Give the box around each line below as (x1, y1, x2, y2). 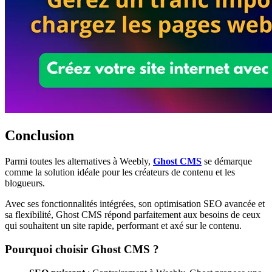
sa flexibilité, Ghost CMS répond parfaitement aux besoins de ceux (5, 209, 260, 220)
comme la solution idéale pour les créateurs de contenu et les (5, 167, 235, 178)
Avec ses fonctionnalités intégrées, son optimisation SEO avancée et (5, 199, 265, 209)
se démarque (202, 156, 252, 167)
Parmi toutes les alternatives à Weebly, (5, 156, 153, 167)
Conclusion (5, 127, 74, 144)
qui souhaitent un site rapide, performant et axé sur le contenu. (5, 220, 242, 231)
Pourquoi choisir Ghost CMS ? (5, 242, 159, 256)
